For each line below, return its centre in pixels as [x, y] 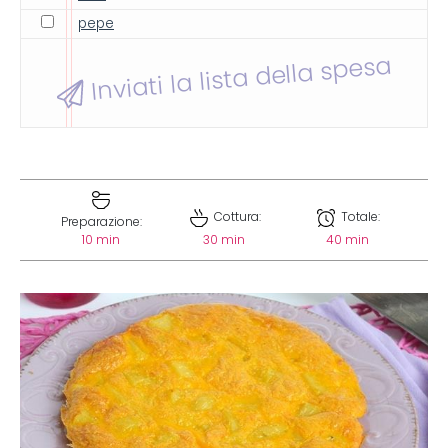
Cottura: [235, 217]
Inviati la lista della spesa [238, 78]
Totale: [358, 217]
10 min [101, 240]
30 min [224, 240]
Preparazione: [101, 222]
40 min [347, 240]
